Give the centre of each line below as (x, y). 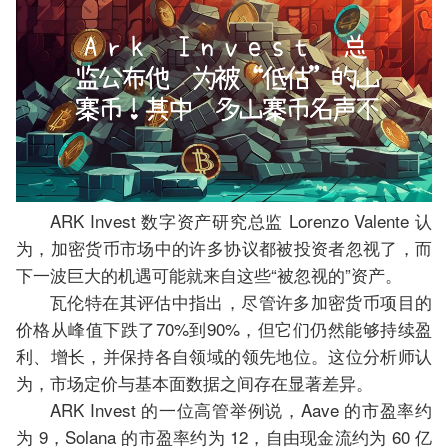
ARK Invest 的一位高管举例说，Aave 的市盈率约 (241, 410)
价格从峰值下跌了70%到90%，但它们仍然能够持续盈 (224, 329)
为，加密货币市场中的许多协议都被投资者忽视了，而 (224, 248)
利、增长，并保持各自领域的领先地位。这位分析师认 (224, 356)
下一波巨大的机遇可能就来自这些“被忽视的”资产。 (209, 275)
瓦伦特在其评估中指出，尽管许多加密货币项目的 (241, 302)
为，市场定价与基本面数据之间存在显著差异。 (194, 383)
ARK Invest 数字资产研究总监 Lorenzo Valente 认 (241, 221)
